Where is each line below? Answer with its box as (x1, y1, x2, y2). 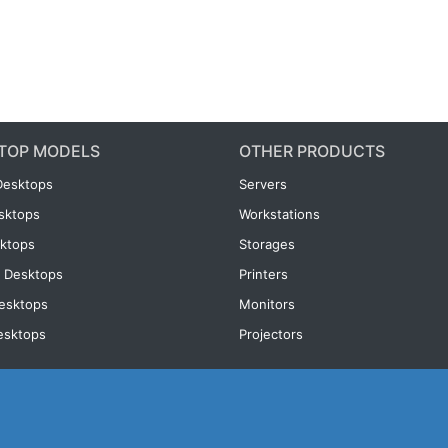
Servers (239, 176, 287, 192)
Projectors (239, 326, 303, 342)
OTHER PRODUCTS (239, 141, 385, 161)
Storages (239, 236, 295, 252)
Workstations (239, 206, 320, 222)
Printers (239, 266, 288, 282)
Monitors (239, 296, 295, 312)
